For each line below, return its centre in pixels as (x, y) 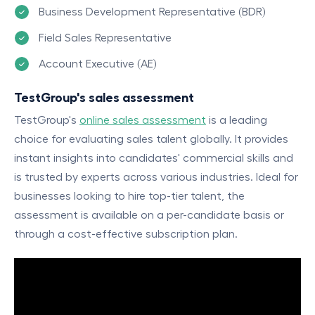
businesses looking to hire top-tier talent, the (129, 196)
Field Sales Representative (105, 38)
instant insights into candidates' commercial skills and (154, 158)
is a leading (237, 120)
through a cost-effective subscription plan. (126, 234)
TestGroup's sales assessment (104, 97)
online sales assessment (143, 120)
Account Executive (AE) (97, 64)
